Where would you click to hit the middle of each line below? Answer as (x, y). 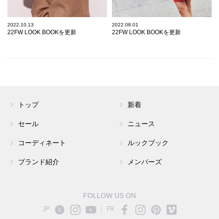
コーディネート (42, 143)
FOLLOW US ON (109, 195)
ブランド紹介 (39, 162)
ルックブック (148, 143)
